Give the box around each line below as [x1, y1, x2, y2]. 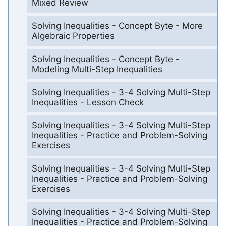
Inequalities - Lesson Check [31, 97, 144, 107]
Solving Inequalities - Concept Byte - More [31, 21, 203, 31]
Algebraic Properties [31, 31, 115, 41]
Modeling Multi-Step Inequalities [31, 64, 162, 74]
